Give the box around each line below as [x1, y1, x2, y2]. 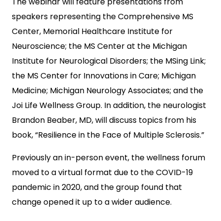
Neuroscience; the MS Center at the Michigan [12, 40, 187, 52]
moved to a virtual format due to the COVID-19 [12, 167, 193, 178]
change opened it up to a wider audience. [12, 196, 172, 208]
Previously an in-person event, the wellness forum [12, 152, 205, 163]
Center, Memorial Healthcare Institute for [12, 26, 173, 37]
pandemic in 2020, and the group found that [12, 182, 182, 193]
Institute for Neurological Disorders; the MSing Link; [12, 55, 206, 67]
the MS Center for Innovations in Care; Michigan [12, 70, 196, 81]
